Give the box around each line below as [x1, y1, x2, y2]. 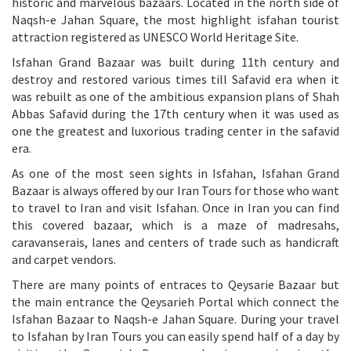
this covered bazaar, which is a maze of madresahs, [12, 216, 339, 233]
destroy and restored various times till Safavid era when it [12, 71, 339, 87]
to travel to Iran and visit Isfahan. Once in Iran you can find [12, 199, 339, 215]
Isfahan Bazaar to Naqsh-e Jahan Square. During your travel [12, 310, 339, 327]
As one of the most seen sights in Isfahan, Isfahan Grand [12, 165, 339, 181]
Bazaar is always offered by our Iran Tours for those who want [12, 182, 339, 198]
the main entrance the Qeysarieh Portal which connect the [12, 293, 339, 309]
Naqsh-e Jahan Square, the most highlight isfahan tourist [12, 11, 339, 27]
